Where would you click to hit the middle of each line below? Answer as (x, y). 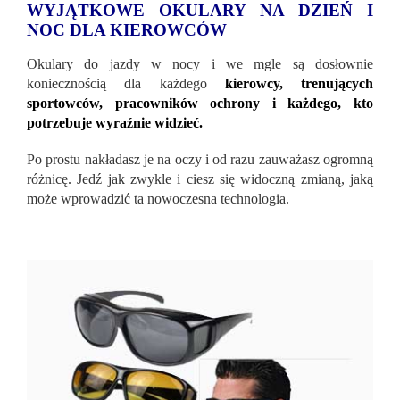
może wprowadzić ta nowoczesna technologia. (158, 198)
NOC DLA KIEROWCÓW (127, 29)
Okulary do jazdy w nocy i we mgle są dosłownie (200, 63)
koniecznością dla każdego (126, 83)
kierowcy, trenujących (299, 83)
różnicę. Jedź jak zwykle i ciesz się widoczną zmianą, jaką (200, 179)
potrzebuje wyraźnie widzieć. (115, 122)
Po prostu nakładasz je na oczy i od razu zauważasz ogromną (200, 159)
